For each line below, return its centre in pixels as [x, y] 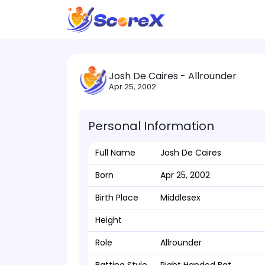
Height [109, 220]
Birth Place [117, 198]
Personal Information [151, 126]
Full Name [115, 153]
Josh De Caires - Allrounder [173, 76]
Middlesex [180, 198]
